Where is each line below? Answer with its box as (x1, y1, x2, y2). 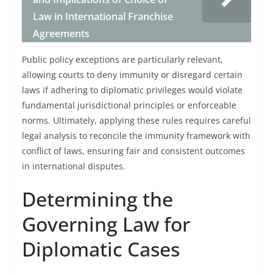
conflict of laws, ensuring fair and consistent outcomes (22, 145, 245, 157)
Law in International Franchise (33, 10, 173, 23)
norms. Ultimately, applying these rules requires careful (22, 115, 251, 126)
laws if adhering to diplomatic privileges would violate (22, 84, 243, 96)
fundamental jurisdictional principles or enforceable (22, 99, 236, 111)
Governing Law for (22, 211, 190, 237)
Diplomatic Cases (22, 236, 180, 262)
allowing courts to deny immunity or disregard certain (22, 69, 243, 80)
